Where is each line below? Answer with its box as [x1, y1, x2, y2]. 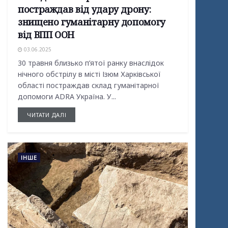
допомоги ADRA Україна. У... [18, 92, 116, 102]
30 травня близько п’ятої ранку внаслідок [18, 58, 164, 68]
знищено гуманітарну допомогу [18, 16, 165, 28]
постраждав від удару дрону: [18, 3, 151, 16]
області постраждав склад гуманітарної [18, 80, 159, 91]
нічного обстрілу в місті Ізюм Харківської [18, 69, 161, 79]
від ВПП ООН [18, 28, 75, 41]
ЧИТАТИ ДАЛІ [27, 111, 67, 119]
